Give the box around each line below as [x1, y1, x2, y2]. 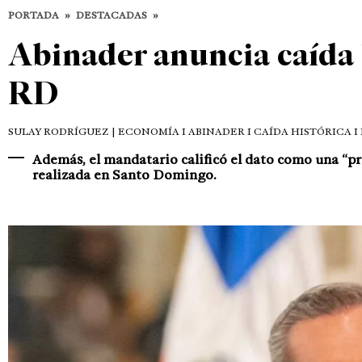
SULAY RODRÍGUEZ [8, 124, 109, 138]
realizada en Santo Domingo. [32, 166, 217, 183]
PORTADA [8, 8, 59, 22]
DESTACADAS [76, 8, 147, 22]
